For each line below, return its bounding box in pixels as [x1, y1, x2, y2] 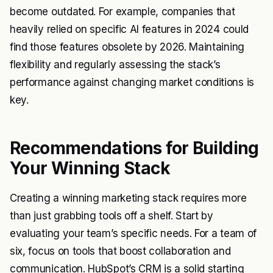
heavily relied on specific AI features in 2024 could [10, 23, 249, 36]
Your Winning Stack [10, 158, 170, 179]
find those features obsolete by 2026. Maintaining [10, 41, 244, 54]
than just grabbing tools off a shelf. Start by [10, 210, 213, 222]
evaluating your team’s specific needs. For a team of [10, 227, 257, 240]
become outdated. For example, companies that [10, 5, 235, 18]
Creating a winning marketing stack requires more [10, 192, 247, 205]
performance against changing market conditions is [10, 76, 254, 89]
